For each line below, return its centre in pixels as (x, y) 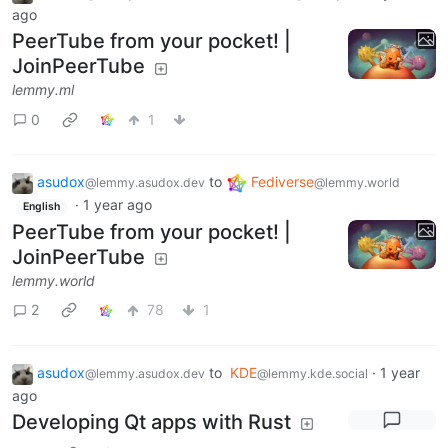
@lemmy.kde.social (312, 373)
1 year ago (117, 205)
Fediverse (282, 182)
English (41, 207)
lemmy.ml (43, 90)
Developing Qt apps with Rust (151, 421)
